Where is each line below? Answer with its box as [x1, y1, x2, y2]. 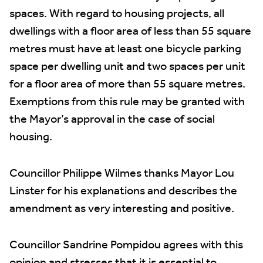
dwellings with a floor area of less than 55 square [9, 21, 251, 43]
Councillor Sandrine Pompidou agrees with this [9, 234, 243, 257]
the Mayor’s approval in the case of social [9, 109, 215, 131]
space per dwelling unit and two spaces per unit [9, 56, 245, 78]
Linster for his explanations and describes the [9, 180, 237, 203]
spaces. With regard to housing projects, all [9, 3, 224, 25]
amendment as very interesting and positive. [9, 198, 234, 220]
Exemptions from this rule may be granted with [9, 91, 245, 113]
